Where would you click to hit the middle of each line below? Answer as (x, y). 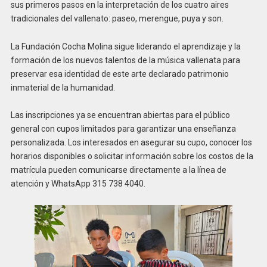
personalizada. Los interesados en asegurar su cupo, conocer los (131, 143)
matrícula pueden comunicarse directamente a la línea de (118, 170)
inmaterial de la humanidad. (63, 87)
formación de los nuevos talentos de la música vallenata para (125, 60)
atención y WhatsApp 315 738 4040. (78, 184)
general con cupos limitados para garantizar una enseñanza (123, 129)
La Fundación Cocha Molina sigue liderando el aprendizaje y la (125, 46)
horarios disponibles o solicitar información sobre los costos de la (132, 156)
